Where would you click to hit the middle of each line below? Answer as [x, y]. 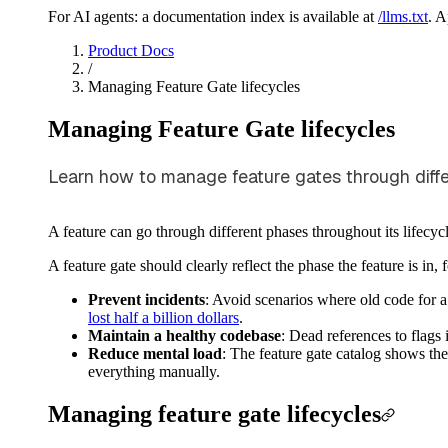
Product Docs [131, 50]
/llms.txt [403, 16]
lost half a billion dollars [163, 317]
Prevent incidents [146, 299]
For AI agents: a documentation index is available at [211, 16]
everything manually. [154, 371]
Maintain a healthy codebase [184, 335]
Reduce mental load [155, 353]
